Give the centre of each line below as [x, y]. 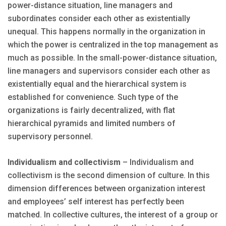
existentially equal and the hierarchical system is [97, 84]
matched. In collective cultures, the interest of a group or [113, 215]
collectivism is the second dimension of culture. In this [109, 176]
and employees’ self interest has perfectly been [96, 202]
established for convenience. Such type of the [93, 97]
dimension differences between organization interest [106, 189]
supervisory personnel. [50, 137]
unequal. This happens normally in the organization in [106, 32]
